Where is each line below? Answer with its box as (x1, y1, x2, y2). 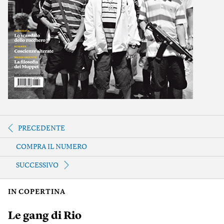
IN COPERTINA (8, 188, 65, 195)
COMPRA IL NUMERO (16, 143, 87, 150)
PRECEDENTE (18, 125, 65, 132)
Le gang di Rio (8, 210, 81, 221)
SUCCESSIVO (16, 162, 58, 169)
